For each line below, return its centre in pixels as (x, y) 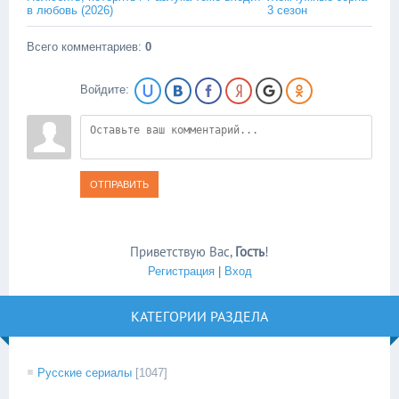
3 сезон (288, 10)
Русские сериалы (85, 373)
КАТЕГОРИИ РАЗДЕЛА (199, 316)
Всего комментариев (82, 47)
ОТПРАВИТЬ (119, 184)
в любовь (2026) (70, 10)
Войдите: (106, 90)
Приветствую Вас (180, 252)
